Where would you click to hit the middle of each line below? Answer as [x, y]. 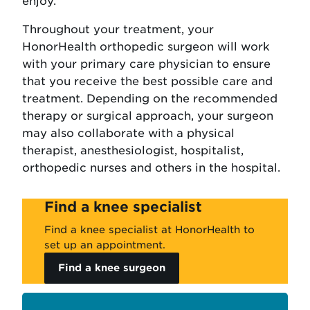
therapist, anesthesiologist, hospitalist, [133, 151]
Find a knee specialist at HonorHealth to [149, 230]
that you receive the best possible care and [147, 82]
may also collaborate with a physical [128, 134]
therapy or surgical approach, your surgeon [148, 116]
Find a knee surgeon [112, 268]
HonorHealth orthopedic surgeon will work [146, 47]
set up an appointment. [105, 245]
